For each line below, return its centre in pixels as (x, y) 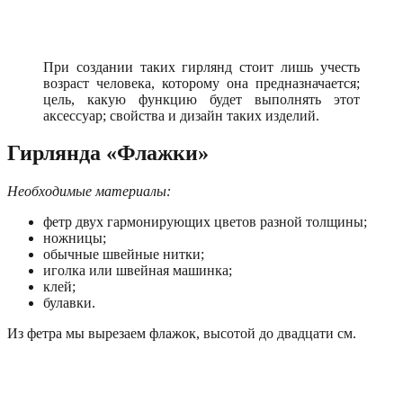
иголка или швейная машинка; (138, 271)
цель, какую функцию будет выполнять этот (201, 99)
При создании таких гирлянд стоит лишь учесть (201, 67)
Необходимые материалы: (89, 192)
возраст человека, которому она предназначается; (201, 83)
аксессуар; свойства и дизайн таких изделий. (181, 115)
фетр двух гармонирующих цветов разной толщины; (205, 222)
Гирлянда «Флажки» (108, 153)
